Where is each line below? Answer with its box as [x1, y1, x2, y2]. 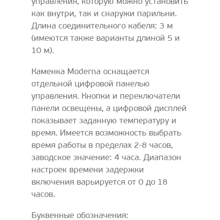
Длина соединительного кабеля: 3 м [31, 22, 173, 30]
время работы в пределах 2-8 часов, [31, 141, 173, 150]
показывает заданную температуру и [31, 117, 176, 125]
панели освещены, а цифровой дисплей [31, 105, 187, 113]
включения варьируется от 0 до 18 [31, 178, 167, 187]
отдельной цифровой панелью [31, 80, 150, 88]
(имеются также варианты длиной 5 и [31, 34, 180, 43]
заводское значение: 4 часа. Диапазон [31, 154, 181, 162]
